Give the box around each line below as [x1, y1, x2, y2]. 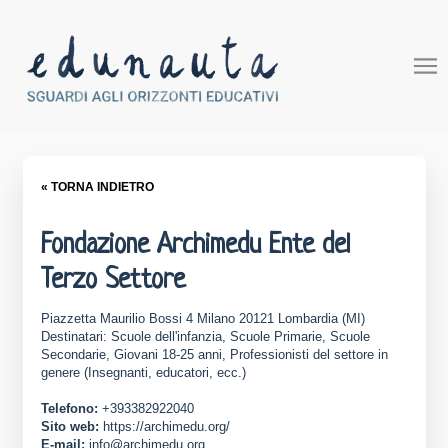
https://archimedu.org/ [103, 419, 231, 434]
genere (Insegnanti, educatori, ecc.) [41, 365, 247, 380]
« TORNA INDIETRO [41, 179, 155, 194]
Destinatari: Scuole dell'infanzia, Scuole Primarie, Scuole [41, 329, 371, 344]
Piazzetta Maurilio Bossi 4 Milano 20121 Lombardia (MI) [41, 311, 366, 326]
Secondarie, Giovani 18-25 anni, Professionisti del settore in [41, 347, 389, 362]
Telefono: [41, 401, 99, 416]
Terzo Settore [41, 265, 186, 296]
